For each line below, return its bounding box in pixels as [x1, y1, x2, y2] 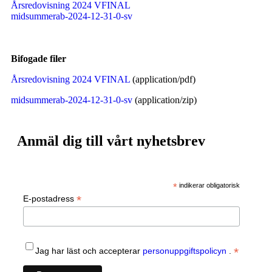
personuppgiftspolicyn [143, 246, 229, 256]
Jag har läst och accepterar [35, 246, 143, 256]
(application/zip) [135, 95, 197, 105]
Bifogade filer [11, 53, 66, 64]
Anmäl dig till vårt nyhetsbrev [17, 133, 205, 149]
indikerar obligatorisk [177, 182, 240, 189]
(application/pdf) [132, 74, 195, 84]
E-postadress [23, 194, 76, 203]
